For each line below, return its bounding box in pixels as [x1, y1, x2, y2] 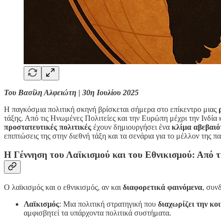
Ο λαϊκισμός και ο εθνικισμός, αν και [4, 183, 123, 191]
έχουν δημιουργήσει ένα [91, 122, 172, 131]
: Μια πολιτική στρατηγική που [59, 199, 158, 208]
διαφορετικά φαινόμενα [123, 183, 202, 191]
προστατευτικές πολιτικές [4, 122, 91, 131]
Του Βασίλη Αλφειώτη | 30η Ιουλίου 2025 [4, 88, 139, 97]
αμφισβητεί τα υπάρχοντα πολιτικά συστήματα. [24, 208, 171, 217]
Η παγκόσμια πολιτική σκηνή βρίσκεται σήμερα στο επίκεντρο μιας [4, 105, 219, 113]
